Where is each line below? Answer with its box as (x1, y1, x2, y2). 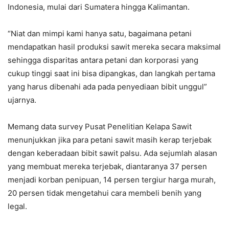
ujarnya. (8, 95, 36, 105)
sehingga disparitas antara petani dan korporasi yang (8, 55, 198, 65)
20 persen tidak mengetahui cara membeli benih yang (8, 188, 201, 198)
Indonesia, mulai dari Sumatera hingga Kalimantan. (8, 2, 190, 12)
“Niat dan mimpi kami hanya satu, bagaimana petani (8, 28, 192, 38)
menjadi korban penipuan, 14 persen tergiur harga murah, (8, 174, 216, 185)
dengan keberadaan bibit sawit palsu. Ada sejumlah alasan (8, 148, 217, 158)
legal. (8, 201, 27, 211)
